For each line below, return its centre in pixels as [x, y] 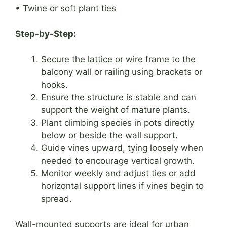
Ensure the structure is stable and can [119, 98]
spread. [56, 199]
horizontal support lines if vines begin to [122, 186]
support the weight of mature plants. [116, 110]
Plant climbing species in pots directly [118, 123]
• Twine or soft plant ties [66, 8]
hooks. [54, 85]
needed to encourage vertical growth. [118, 161]
